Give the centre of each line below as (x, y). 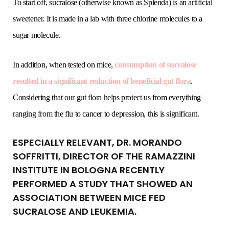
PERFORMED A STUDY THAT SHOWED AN (103, 184)
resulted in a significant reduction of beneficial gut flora (102, 81)
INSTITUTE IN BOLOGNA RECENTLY (89, 170)
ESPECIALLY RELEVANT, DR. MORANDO (97, 143)
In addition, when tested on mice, (64, 65)
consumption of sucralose (156, 65)
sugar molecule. (37, 35)
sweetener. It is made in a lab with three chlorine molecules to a (108, 19)
